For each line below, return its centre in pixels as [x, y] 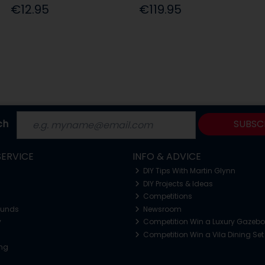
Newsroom [162, 209]
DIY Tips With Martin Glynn [189, 171]
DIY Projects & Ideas [177, 183]
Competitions [167, 196]
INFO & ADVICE [167, 156]
